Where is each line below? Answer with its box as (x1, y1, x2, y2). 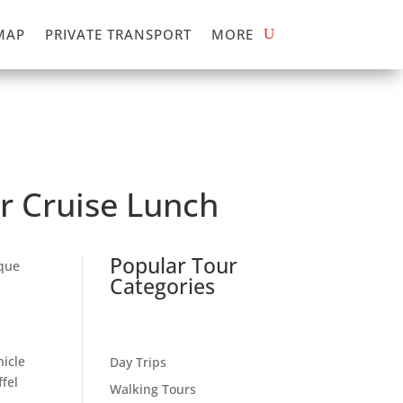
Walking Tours (109, 381, 196, 399)
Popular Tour (109, 251, 237, 281)
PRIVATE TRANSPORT (45, 25, 192, 43)
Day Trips (109, 354, 166, 372)
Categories (109, 272, 215, 301)
